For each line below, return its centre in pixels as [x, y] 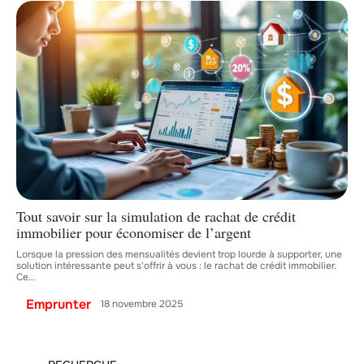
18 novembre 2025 [142, 304]
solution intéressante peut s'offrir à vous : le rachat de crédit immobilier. [176, 265]
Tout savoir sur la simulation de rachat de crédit [156, 216]
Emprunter [58, 304]
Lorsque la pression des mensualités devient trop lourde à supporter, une [179, 254]
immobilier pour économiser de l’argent [134, 232]
